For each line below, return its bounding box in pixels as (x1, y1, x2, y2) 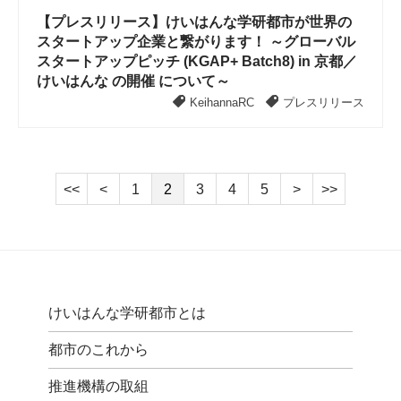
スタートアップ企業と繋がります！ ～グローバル (37, 34, 355, 49)
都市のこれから (47, 342, 149, 357)
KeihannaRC (190, 96, 255, 109)
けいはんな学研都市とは (47, 305, 206, 320)
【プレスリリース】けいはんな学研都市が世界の (37, 14, 352, 30)
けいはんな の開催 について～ (37, 73, 230, 89)
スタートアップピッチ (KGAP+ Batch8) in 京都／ (37, 54, 357, 69)
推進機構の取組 (47, 379, 149, 394)
